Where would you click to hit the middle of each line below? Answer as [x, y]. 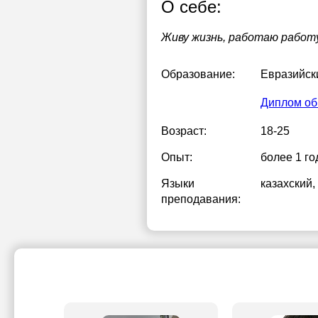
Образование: [198, 74]
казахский [286, 183]
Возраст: [184, 131]
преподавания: [201, 199]
